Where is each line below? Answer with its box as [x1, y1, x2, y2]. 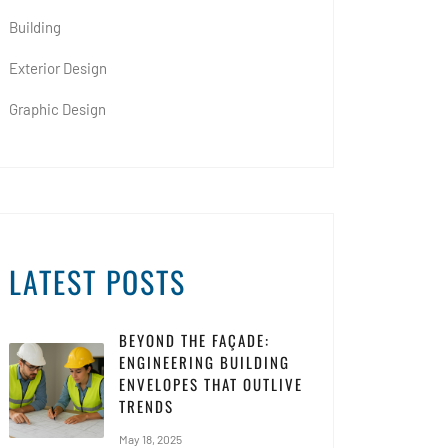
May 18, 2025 [119, 431, 182, 446]
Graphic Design [9, 99, 106, 118]
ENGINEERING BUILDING [119, 350, 290, 373]
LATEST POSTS [9, 258, 186, 304]
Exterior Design [9, 58, 107, 77]
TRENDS [119, 394, 174, 417]
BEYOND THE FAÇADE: [119, 328, 270, 351]
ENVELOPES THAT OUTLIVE [119, 372, 303, 395]
